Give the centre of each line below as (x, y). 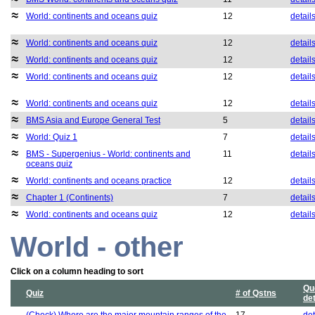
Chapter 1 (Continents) (70, 198)
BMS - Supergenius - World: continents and (108, 154)
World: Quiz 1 (52, 137)
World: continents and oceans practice (99, 181)
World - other (97, 247)
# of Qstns (256, 294)
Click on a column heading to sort (77, 272)
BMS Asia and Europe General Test (93, 121)
